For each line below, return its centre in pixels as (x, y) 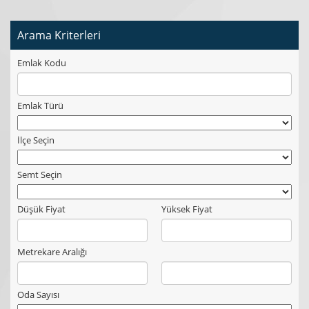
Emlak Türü (40, 106)
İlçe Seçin (36, 140)
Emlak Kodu (42, 63)
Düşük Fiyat (41, 209)
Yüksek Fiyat (187, 209)
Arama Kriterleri (59, 35)
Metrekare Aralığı (52, 252)
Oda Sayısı (38, 295)
